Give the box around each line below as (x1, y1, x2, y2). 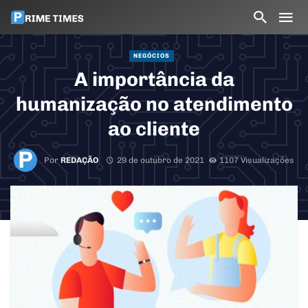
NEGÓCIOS (133, 52, 170, 59)
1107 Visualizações (219, 155, 295, 165)
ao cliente (108, 117, 200, 141)
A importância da (74, 67, 234, 91)
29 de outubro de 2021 (116, 155, 204, 165)
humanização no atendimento (15, 92, 293, 116)
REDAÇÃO (60, 155, 99, 165)
